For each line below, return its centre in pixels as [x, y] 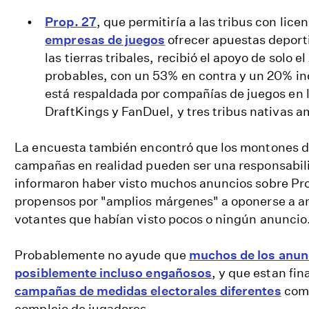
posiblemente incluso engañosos [113, 273]
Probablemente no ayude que [102, 255]
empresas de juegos [105, 40]
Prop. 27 [71, 22]
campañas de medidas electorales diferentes [148, 291]
